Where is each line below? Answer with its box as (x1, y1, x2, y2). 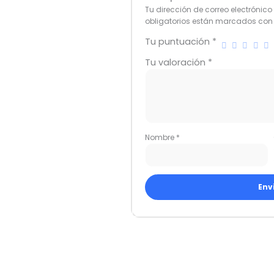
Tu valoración (145, 56, 209, 68)
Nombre (145, 131, 177, 143)
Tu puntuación (145, 35, 213, 48)
